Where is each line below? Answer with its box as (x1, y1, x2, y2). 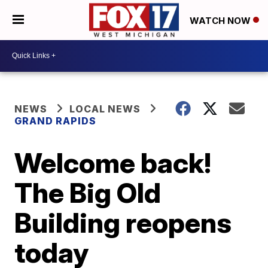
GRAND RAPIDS (14, 114, 97, 127)
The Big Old (14, 175, 162, 209)
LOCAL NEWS (69, 102, 141, 115)
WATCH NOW (190, 14, 253, 26)
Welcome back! (14, 145, 212, 179)
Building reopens (14, 205, 232, 239)
